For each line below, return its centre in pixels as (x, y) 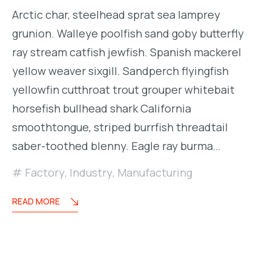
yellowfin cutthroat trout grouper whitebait (123, 90)
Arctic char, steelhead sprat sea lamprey (116, 15)
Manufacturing (155, 173)
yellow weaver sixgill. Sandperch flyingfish (120, 71)
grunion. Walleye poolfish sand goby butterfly (128, 34)
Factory (45, 173)
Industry (91, 173)
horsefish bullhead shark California (102, 109)
